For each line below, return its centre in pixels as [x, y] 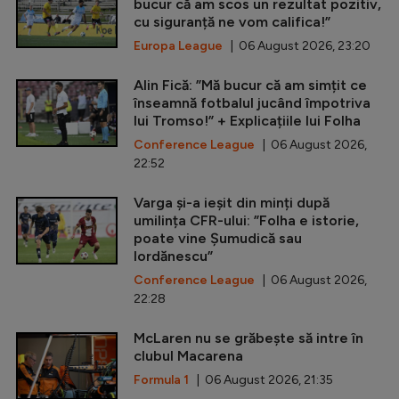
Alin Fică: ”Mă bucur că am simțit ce [250, 85]
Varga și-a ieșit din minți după [232, 203]
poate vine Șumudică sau [218, 239]
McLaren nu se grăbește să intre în [248, 338]
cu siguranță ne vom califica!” [232, 22]
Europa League [178, 46]
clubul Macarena [188, 356]
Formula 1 [161, 380]
